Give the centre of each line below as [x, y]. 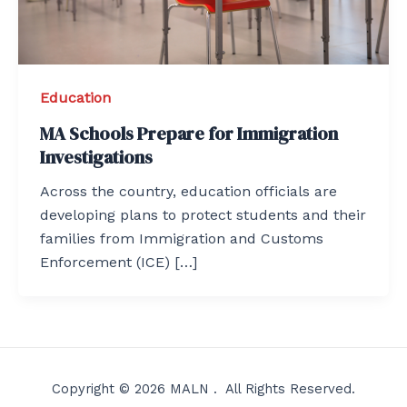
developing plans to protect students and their [203, 214]
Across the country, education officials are [189, 191]
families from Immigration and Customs [182, 238]
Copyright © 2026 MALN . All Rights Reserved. [203, 389]
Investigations [96, 157]
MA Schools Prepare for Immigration [189, 133]
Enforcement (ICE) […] [119, 262]
